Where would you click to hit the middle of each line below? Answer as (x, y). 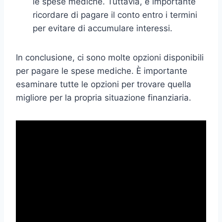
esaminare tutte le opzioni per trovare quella (104, 84)
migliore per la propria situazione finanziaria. (104, 97)
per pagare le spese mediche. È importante (102, 71)
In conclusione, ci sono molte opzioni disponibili (110, 57)
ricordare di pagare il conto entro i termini (115, 15)
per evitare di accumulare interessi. (103, 28)
